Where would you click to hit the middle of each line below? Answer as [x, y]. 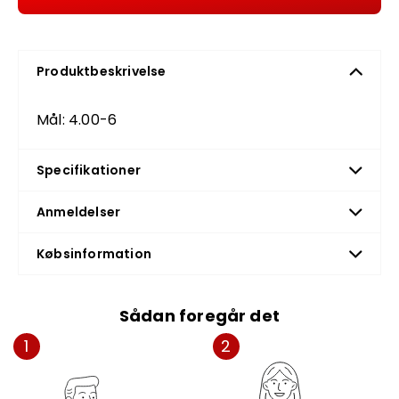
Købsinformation [94, 254]
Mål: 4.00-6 [77, 120]
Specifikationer [89, 170]
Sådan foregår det [199, 316]
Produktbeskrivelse [102, 71]
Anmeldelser [79, 212]
